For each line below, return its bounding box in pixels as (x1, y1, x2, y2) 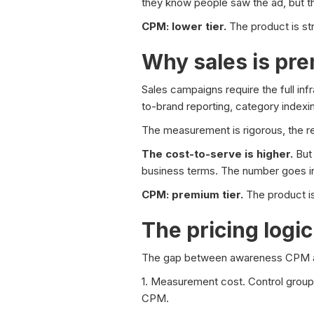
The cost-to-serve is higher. (142, 147, 293, 161)
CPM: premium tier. (142, 188, 243, 202)
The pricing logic (142, 217, 313, 243)
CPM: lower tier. (142, 20, 226, 34)
